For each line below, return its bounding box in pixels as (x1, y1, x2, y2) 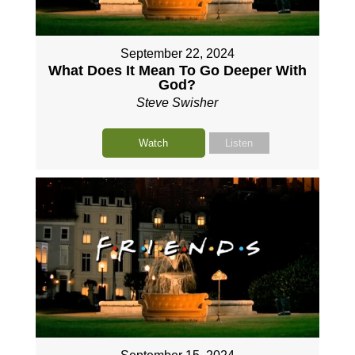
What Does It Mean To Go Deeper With (48, 63, 307, 79)
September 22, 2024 (120, 47, 235, 61)
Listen (225, 137, 254, 150)
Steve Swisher (136, 96, 219, 110)
